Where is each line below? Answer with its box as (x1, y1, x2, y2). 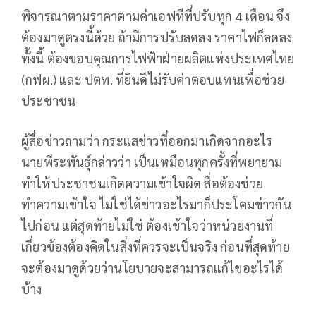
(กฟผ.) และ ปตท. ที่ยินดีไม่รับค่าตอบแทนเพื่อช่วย (21, 71, 284, 87)
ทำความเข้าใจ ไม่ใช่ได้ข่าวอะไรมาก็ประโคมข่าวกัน (21, 195, 291, 212)
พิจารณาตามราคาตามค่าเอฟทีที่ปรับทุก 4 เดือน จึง (21, 7, 290, 24)
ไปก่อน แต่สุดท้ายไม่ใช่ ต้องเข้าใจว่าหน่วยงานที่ (21, 217, 274, 233)
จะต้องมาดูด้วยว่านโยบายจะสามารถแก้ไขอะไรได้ (21, 259, 284, 276)
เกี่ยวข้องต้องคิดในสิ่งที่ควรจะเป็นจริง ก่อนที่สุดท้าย (21, 238, 290, 255)
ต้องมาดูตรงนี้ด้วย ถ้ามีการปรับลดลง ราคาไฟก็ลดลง (21, 28, 293, 45)
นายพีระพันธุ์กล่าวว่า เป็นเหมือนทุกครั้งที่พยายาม (21, 153, 283, 170)
